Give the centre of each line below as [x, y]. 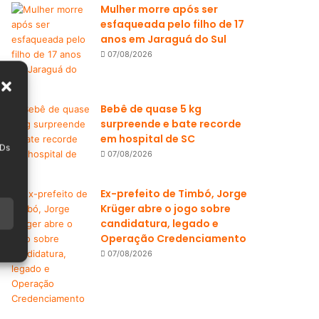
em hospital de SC [148, 139]
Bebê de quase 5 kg [151, 109]
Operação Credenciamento [174, 239]
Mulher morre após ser [159, 9]
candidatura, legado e [160, 224]
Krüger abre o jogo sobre [166, 209]
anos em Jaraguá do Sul [164, 39]
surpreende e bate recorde [171, 124]
